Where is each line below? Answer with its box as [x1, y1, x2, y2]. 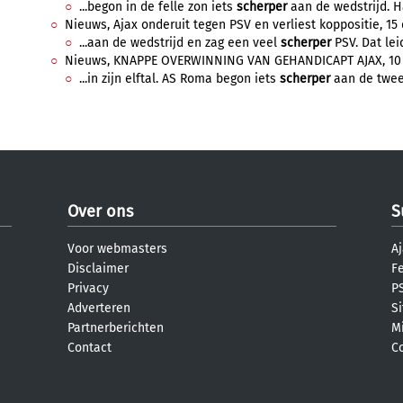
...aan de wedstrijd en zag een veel [79, 35, 281, 50]
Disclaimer [67, 261, 129, 276]
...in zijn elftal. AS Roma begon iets [79, 71, 280, 86]
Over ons [67, 201, 133, 221]
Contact [67, 340, 112, 355]
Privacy [67, 281, 109, 296]
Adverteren [67, 300, 130, 316]
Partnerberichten [67, 320, 164, 336]
